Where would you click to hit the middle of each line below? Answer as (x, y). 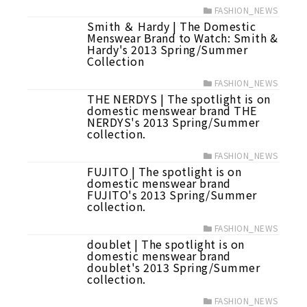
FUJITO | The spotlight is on (164, 171)
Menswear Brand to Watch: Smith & (183, 38)
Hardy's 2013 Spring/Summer (168, 49)
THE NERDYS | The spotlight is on (179, 99)
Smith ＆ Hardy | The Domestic (172, 26)
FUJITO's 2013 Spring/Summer (172, 195)
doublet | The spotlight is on (166, 244)
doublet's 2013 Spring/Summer (174, 267)
